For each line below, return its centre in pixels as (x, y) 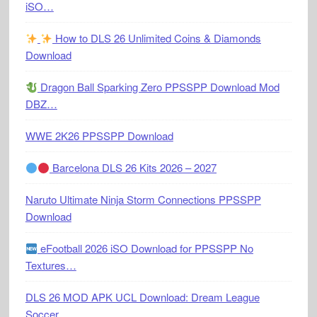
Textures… (51, 265)
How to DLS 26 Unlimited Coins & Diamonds (157, 38)
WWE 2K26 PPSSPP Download (99, 136)
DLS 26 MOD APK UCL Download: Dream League (142, 297)
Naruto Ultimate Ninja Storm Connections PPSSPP (143, 200)
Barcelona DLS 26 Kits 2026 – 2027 (133, 168)
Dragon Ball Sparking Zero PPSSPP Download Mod (158, 87)
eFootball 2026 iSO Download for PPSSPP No (145, 248)
